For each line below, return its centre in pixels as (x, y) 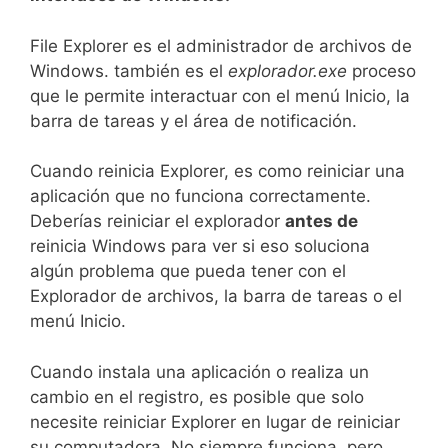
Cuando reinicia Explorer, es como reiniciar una (217, 171)
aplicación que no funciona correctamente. (200, 196)
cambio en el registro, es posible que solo (197, 396)
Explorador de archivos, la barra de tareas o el (216, 296)
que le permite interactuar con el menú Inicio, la (220, 95)
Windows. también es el (129, 70)
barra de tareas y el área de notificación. (193, 120)
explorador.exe (287, 70)
